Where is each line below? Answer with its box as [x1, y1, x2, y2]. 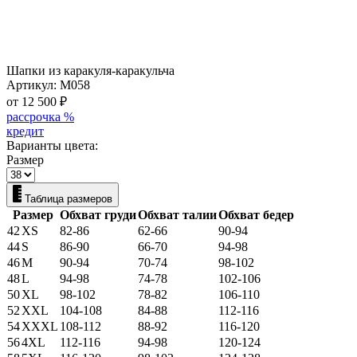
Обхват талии [138, 207, 217, 222]
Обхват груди [60, 207, 136, 222]
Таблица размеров [25, 192, 112, 205]
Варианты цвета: [6, 138, 98, 152]
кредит [6, 124, 44, 138]
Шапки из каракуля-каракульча [6, 63, 175, 77]
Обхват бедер [218, 207, 294, 222]
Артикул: [6, 77, 60, 92]
